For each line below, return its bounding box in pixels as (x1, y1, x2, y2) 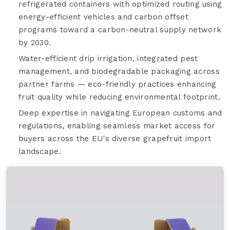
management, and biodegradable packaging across (18, 66, 220, 76)
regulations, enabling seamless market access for (18, 121, 216, 130)
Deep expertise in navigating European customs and (18, 108, 222, 118)
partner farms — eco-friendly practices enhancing (18, 79, 217, 89)
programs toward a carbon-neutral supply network (18, 25, 222, 34)
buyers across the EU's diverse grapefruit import (18, 133, 212, 143)
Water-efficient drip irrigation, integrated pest (18, 53, 198, 63)
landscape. (18, 146, 61, 156)
